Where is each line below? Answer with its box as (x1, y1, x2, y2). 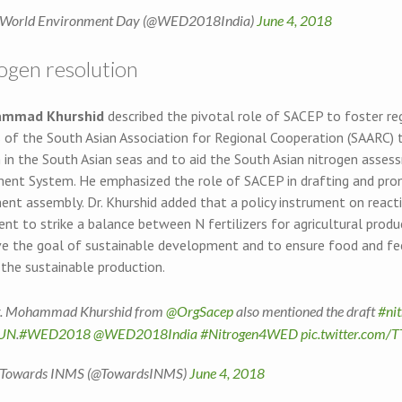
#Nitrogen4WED (200, 324, 298, 342)
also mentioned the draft (233, 301, 378, 319)
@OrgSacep (166, 301, 233, 319)
